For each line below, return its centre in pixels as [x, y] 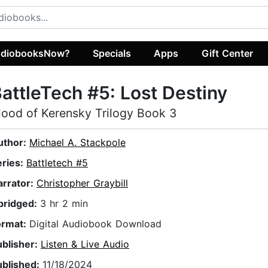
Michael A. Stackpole [77, 143]
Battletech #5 [57, 163]
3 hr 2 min [64, 204]
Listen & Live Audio [85, 244]
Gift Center [227, 53]
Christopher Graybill [82, 183]
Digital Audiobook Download [95, 224]
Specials [112, 53]
